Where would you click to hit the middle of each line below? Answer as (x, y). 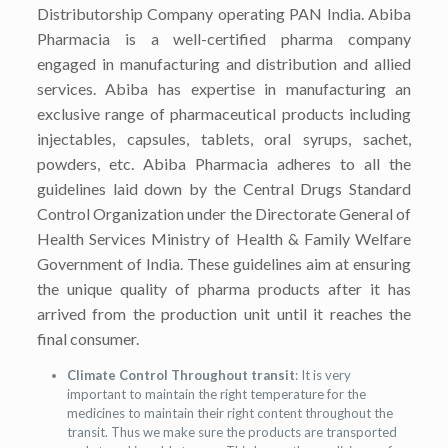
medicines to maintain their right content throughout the (229, 413)
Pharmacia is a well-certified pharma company (224, 38)
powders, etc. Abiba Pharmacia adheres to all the (224, 163)
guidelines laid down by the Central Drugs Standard (224, 188)
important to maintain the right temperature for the (216, 394)
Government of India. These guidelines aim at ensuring (224, 263)
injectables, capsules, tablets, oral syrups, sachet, (224, 138)
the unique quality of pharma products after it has (224, 288)
